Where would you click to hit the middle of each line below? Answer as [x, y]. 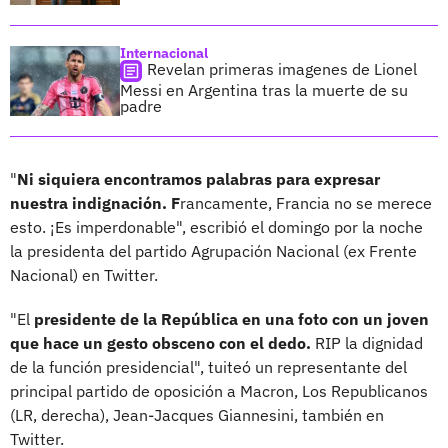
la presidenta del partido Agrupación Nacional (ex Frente [213, 250]
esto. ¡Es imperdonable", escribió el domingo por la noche [216, 226]
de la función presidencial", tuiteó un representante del [208, 366]
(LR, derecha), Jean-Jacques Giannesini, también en [197, 414]
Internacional [164, 52]
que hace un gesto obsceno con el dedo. [162, 342]
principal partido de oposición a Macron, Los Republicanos [219, 390]
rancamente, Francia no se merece [306, 202]
